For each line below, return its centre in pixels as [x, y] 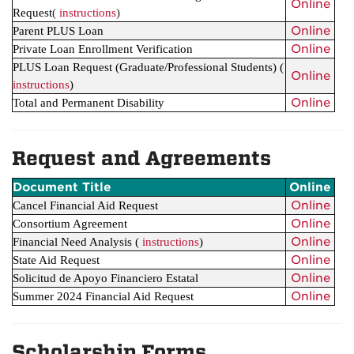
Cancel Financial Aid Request [85, 205]
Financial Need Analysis [72, 242]
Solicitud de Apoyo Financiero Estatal [105, 278]
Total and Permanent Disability [88, 103]
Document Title [62, 187]
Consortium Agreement [70, 224]
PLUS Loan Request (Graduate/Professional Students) [145, 67]
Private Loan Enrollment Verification [103, 49]
